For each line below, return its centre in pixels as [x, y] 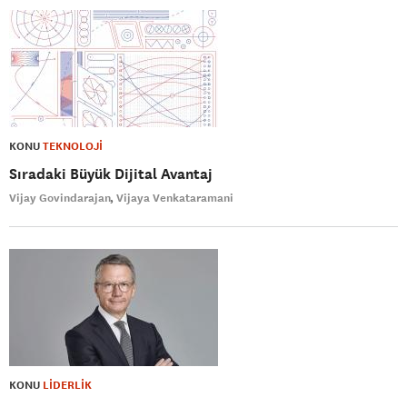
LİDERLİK [67, 385]
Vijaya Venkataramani [175, 198]
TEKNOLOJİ [73, 146]
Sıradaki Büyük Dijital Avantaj [111, 174]
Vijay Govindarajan [60, 198]
